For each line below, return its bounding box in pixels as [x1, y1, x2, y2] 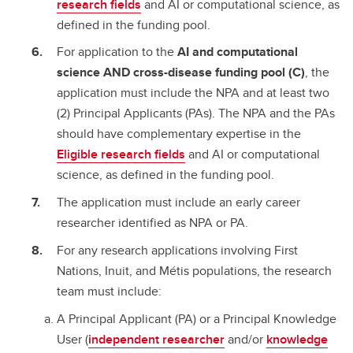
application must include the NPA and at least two [57, 84, 329, 102]
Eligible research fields [57, 145, 185, 164]
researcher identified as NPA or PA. [57, 214, 248, 232]
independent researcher [88, 329, 225, 348]
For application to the [57, 43, 177, 61]
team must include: [57, 281, 162, 300]
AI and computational [177, 43, 298, 61]
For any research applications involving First [57, 240, 298, 259]
